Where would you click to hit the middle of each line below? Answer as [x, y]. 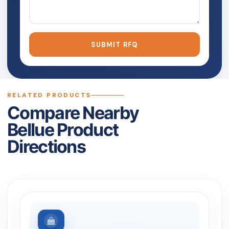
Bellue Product [63, 130]
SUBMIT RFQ [114, 44]
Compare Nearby [73, 113]
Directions [47, 147]
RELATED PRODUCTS [49, 95]
